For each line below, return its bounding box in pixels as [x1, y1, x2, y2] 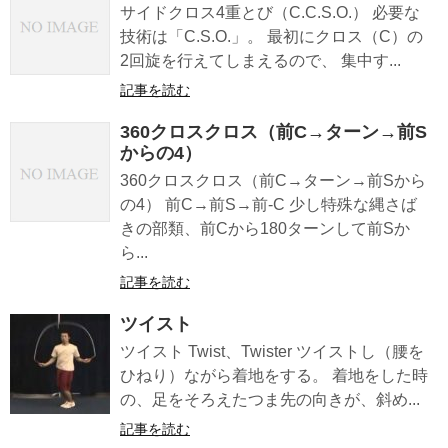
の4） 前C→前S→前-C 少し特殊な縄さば [120, 195, 417, 213]
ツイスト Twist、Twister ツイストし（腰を [120, 342, 424, 360]
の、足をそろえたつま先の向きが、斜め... [120, 390, 420, 408]
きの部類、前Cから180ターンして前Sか [120, 219, 410, 237]
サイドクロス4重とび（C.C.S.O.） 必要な [120, 3, 420, 21]
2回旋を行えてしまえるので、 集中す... [120, 51, 401, 69]
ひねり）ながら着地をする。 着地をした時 [120, 366, 428, 384]
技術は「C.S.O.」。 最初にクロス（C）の [120, 27, 423, 45]
